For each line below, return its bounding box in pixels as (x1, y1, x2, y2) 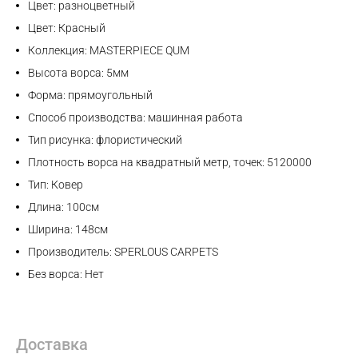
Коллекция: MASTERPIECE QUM (28, 44, 189, 58)
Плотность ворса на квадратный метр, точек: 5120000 (28, 156, 312, 169)
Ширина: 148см (28, 223, 108, 237)
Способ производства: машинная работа (28, 111, 243, 125)
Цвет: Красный (28, 22, 105, 35)
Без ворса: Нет (28, 268, 104, 281)
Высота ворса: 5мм (28, 66, 129, 80)
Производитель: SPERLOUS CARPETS (28, 245, 218, 259)
